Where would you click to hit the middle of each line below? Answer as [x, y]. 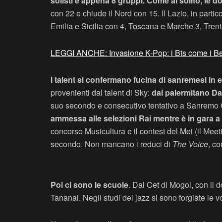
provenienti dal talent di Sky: [101, 92]
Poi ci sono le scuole [89, 184]
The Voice [190, 144]
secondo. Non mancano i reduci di [111, 144]
